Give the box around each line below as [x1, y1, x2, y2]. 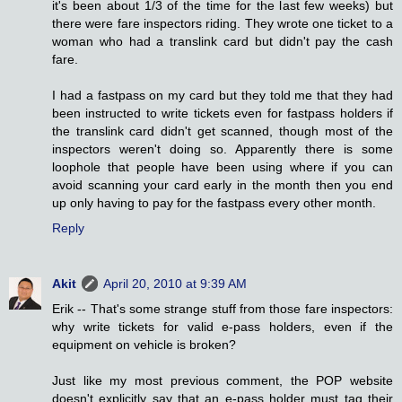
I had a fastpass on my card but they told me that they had [52, 88, 393, 103]
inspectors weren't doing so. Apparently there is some [52, 142, 393, 157]
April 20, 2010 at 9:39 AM [103, 276, 247, 292]
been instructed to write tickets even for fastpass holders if [52, 106, 393, 121]
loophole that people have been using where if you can [52, 160, 393, 175]
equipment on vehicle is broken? [52, 337, 236, 353]
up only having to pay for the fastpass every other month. [52, 196, 376, 211]
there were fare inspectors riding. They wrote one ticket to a [52, 16, 393, 31]
